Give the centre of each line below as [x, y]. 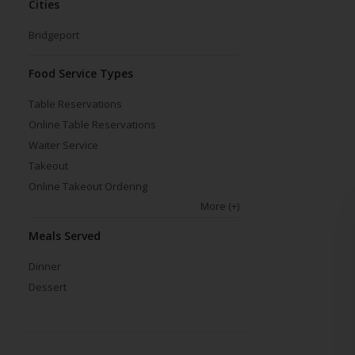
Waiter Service [63, 145]
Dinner [45, 267]
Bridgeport [54, 35]
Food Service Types [81, 74]
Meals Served [65, 236]
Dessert [48, 287]
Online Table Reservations [92, 125]
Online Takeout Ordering [88, 187]
